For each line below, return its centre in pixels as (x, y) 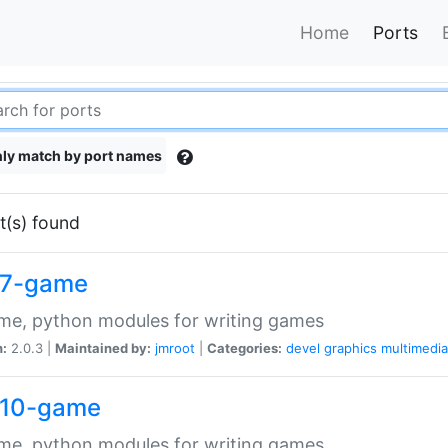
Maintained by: (103, 347)
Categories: (244, 347)
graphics (350, 347)
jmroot (175, 347)
